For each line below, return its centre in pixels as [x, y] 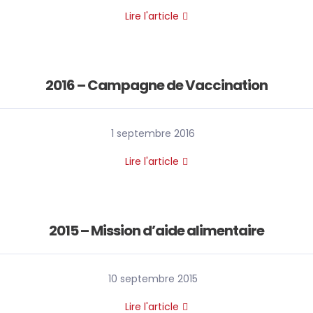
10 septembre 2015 [153, 279]
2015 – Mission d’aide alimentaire [156, 231]
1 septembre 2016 [153, 133]
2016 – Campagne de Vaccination [156, 85]
